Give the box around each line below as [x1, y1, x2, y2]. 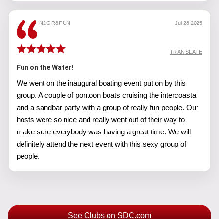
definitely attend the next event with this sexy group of [17, 140, 186, 148]
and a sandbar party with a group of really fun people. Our [17, 103, 198, 111]
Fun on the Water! [17, 64, 73, 71]
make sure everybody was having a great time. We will [17, 128, 191, 136]
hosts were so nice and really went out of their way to [17, 115, 185, 124]
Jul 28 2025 [175, 20, 202, 26]
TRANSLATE [170, 49, 202, 55]
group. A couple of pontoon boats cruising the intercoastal [17, 91, 197, 99]
